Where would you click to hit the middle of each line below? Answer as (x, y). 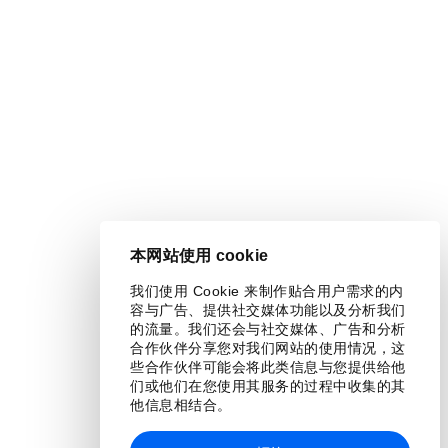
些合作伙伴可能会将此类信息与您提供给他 (268, 367)
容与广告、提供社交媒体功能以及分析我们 (268, 310)
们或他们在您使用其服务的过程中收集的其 (268, 386)
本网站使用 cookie (199, 255)
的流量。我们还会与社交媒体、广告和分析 (268, 329)
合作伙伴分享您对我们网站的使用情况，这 (268, 348)
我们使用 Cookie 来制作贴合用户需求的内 (267, 291)
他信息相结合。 (181, 405)
